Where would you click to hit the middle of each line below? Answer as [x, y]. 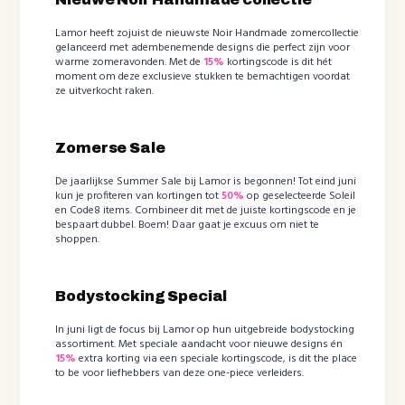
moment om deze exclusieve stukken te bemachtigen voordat [203, 76]
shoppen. [78, 239]
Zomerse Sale [110, 147]
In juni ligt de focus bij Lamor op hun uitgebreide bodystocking [205, 330]
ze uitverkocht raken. [105, 91]
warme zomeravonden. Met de [130, 62]
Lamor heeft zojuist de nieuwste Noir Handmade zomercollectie [207, 33]
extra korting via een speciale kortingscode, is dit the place [217, 358]
